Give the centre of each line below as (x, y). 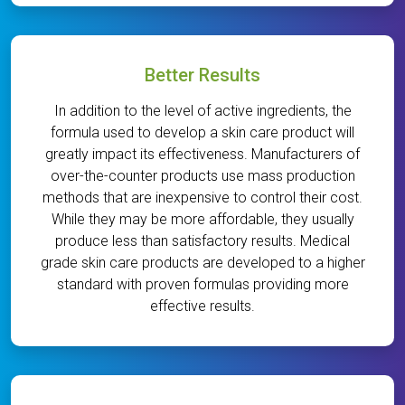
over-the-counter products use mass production (202, 176)
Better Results (202, 75)
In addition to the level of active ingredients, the (202, 111)
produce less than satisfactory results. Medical (202, 241)
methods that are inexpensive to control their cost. (202, 198)
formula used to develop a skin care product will (202, 133)
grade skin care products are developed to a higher (202, 263)
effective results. (202, 306)
